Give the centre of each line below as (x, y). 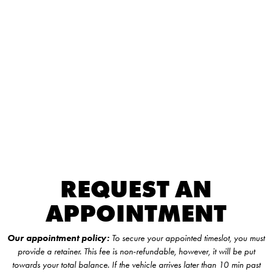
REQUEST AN (136, 189)
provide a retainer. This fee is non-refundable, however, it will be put (136, 251)
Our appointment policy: (58, 238)
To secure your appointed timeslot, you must (187, 238)
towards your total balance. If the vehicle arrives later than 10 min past (136, 264)
